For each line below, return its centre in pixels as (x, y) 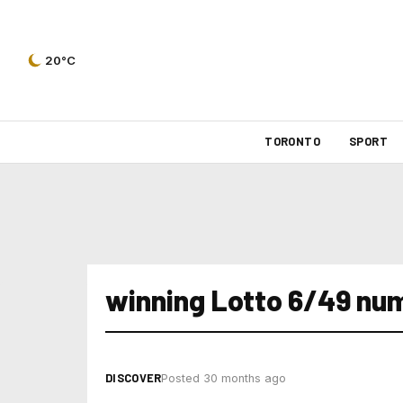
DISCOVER (134, 378)
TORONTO (292, 141)
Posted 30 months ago (224, 378)
